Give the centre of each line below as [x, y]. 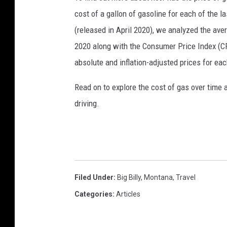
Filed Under [94, 177]
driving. [87, 103]
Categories [93, 194]
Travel [186, 177]
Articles [128, 194]
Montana [158, 177]
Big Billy [129, 177]
